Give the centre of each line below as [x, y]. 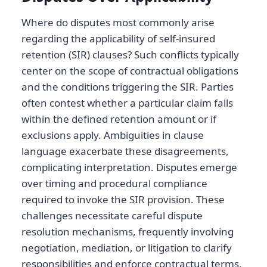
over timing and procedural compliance [114, 183]
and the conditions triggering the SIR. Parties [128, 86]
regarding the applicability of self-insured [118, 38]
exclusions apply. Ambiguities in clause [113, 135]
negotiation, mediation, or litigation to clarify [127, 247]
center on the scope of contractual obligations [130, 70]
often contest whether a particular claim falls [127, 103]
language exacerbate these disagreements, [125, 151]
